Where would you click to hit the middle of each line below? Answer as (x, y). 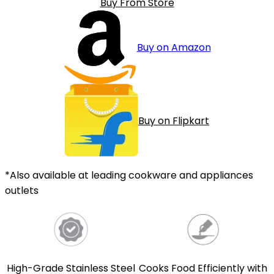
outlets (22, 191)
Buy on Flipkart (174, 121)
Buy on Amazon (174, 47)
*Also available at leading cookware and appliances (129, 176)
